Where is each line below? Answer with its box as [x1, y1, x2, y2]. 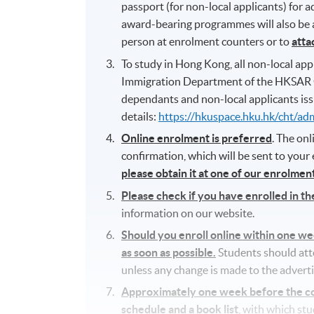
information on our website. [121, 206, 255, 219]
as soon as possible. [121, 245, 217, 259]
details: [121, 109, 159, 123]
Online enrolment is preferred [121, 132, 273, 145]
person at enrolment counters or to [121, 35, 292, 48]
